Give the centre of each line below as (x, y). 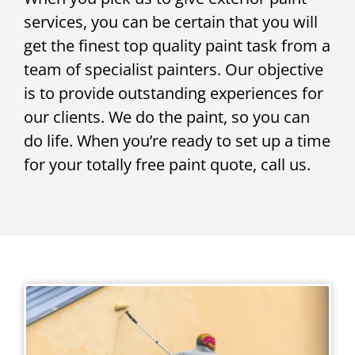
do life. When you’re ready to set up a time (177, 141)
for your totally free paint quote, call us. (167, 165)
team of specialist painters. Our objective (174, 70)
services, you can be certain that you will (171, 22)
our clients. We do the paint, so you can (167, 117)
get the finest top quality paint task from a (177, 46)
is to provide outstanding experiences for (174, 94)
